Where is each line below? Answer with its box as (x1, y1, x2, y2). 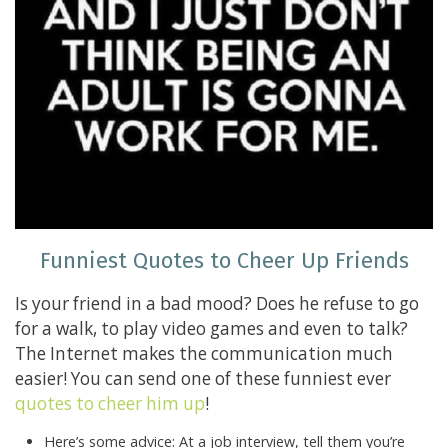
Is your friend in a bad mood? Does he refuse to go (15, 291, 419, 315)
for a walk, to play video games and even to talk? (15, 316, 408, 340)
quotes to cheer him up (15, 391, 205, 415)
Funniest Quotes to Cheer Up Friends (39, 246, 409, 274)
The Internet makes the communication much (15, 341, 393, 365)
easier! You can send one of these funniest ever (15, 366, 391, 390)
